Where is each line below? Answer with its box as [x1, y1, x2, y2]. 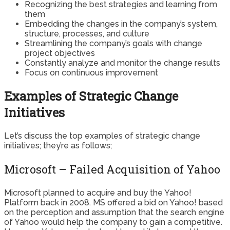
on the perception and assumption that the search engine [4, 207, 224, 217]
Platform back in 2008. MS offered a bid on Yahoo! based [4, 197, 223, 207]
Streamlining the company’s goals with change [25, 39, 202, 49]
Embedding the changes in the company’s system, [25, 19, 218, 29]
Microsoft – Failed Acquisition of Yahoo [4, 161, 220, 177]
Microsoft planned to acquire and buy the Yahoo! [4, 187, 191, 198]
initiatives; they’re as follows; [4, 140, 112, 150]
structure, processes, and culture [25, 29, 149, 39]
